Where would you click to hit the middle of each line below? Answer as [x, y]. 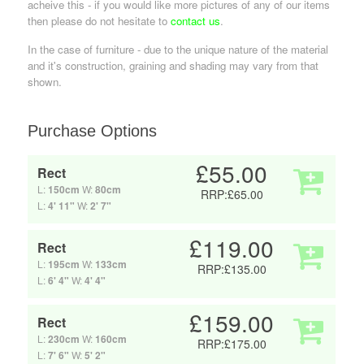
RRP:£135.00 [232, 269]
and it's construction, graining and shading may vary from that [173, 66]
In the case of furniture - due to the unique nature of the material [178, 50]
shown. [45, 82]
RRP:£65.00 [232, 195]
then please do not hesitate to [100, 21]
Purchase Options [93, 131]
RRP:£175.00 [232, 344]
